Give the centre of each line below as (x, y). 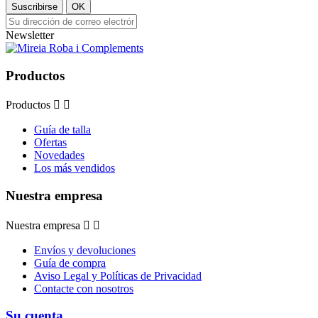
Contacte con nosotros (84, 288)
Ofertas (50, 143)
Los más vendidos (75, 168)
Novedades (59, 155)
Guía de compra (70, 263)
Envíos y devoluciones (85, 250)
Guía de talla (62, 130)
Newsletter (30, 35)
